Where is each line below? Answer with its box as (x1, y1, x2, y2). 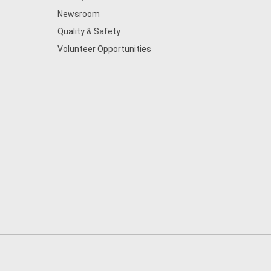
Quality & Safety (57, 27, 120, 36)
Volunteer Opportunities (57, 44, 151, 54)
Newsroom (57, 9, 100, 19)
